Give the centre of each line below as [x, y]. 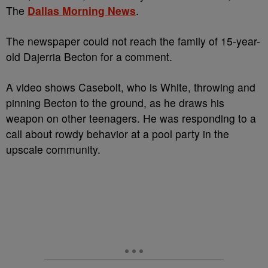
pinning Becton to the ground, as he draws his [115, 103]
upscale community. [53, 149]
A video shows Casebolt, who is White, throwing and [131, 87]
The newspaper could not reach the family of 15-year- [133, 41]
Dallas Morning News [82, 10]
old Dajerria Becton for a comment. [89, 57]
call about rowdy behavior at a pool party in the [118, 134]
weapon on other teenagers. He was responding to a [131, 118]
